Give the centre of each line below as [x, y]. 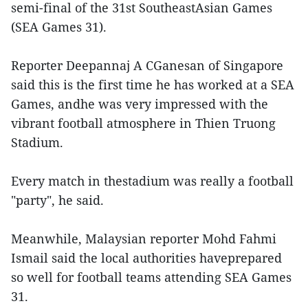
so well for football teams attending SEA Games [151, 277]
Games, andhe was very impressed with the [140, 103]
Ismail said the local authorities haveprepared [146, 257]
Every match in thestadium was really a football [152, 180]
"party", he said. [57, 200]
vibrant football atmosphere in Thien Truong [143, 123]
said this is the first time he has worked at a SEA [153, 84]
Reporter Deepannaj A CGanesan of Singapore [147, 65]
